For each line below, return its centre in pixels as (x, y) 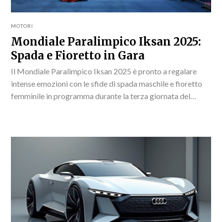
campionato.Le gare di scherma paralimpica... (87, 108)
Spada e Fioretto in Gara (78, 55)
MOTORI (22, 26)
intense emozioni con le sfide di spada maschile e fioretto (107, 83)
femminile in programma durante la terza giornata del (101, 96)
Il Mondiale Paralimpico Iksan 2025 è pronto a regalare (104, 71)
